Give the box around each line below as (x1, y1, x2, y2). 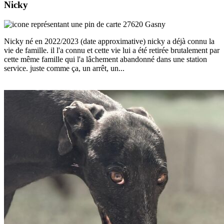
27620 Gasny (121, 19, 165, 28)
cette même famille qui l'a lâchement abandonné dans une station (4, 54, 207, 63)
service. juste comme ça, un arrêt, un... (4, 63, 124, 72)
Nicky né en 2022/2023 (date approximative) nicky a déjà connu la (4, 36, 214, 45)
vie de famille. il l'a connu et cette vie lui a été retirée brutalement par (4, 45, 219, 54)
